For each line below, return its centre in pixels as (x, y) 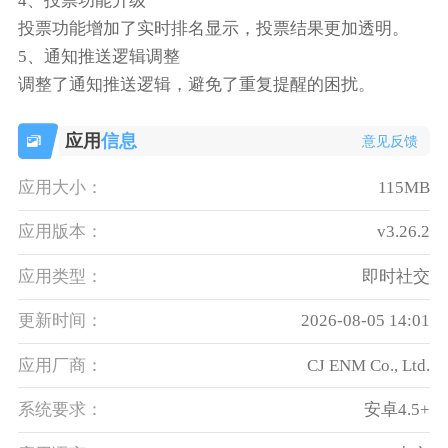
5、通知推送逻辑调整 (98, 57)
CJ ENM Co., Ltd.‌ (369, 365)
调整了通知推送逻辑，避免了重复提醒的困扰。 (196, 85)
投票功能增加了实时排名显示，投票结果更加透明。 (213, 29)
